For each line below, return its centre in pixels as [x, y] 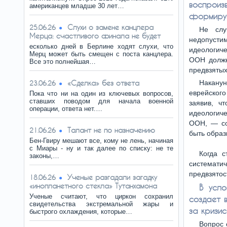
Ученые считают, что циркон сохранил [101, 196]
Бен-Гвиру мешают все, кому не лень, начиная [101, 141]
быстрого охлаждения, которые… [81, 212]
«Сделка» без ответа [103, 83]
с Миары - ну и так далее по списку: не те [101, 148]
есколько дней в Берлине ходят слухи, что [101, 46]
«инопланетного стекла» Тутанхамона [93, 186]
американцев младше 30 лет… [77, 6]
